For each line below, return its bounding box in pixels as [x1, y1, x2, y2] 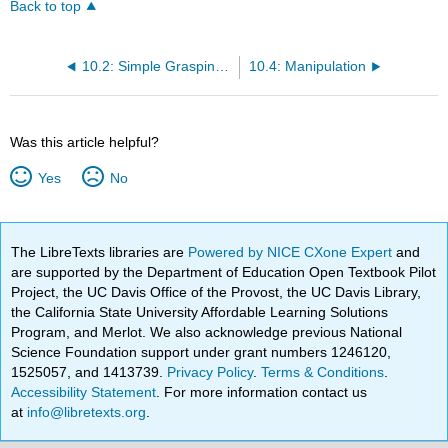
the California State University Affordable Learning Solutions [11, 303, 389, 320]
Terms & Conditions [261, 363, 385, 380]
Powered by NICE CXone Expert [188, 243, 397, 260]
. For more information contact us [156, 383, 368, 400]
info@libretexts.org [23, 403, 147, 420]
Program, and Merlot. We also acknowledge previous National [11, 323, 403, 340]
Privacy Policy [167, 363, 254, 380]
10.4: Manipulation [249, 58, 367, 74]
